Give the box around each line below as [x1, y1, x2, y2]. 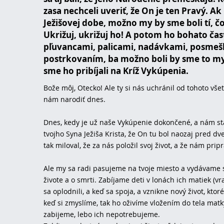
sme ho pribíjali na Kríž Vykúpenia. [43, 65, 188, 77]
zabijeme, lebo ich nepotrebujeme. [43, 209, 160, 219]
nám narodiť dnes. [43, 94, 105, 104]
